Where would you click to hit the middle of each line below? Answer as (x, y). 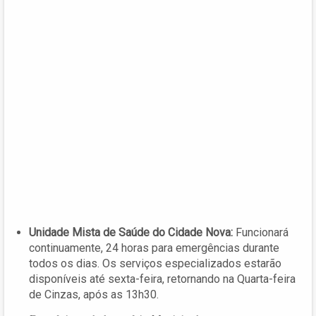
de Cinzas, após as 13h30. (94, 295)
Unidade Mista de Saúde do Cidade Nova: (131, 233)
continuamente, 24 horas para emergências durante (154, 248)
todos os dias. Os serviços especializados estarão (155, 264)
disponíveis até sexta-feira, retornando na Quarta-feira (162, 279)
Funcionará (261, 233)
